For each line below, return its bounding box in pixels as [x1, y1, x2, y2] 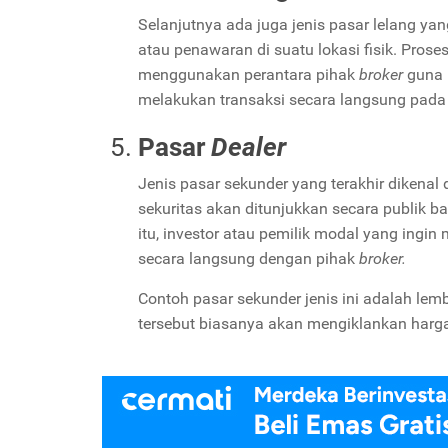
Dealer [211, 131, 286, 162]
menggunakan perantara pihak [138, 64, 359, 84]
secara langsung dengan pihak [138, 248, 359, 268]
